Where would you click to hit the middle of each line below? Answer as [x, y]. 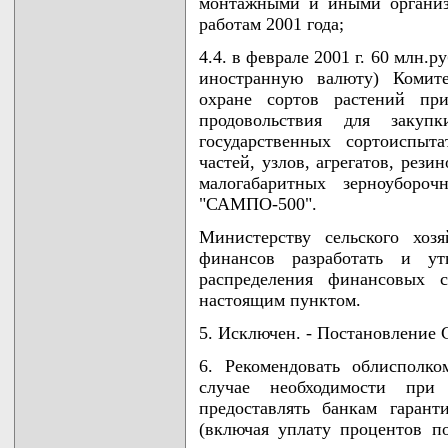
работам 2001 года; [271, 23]
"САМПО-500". [258, 203]
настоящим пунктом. [280, 299]
